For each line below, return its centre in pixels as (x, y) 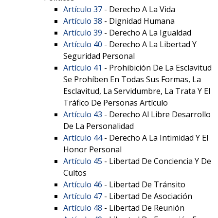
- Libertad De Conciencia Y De (157, 161)
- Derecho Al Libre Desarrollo (156, 114)
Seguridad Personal (99, 56)
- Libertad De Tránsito (144, 184)
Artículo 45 (83, 161)
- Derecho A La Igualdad (147, 32)
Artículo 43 (83, 114)
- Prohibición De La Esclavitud (157, 67)
